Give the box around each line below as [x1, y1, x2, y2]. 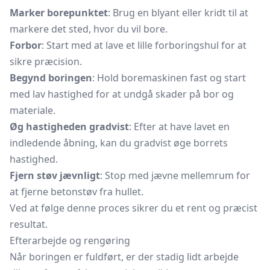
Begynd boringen [10, 71, 92, 84]
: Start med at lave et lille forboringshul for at [42, 39, 246, 52]
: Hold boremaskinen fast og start [92, 71, 246, 84]
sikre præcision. [10, 55, 82, 68]
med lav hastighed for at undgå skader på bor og [10, 87, 234, 101]
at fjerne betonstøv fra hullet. [10, 185, 143, 198]
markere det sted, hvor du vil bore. [10, 22, 168, 36]
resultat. [10, 218, 48, 231]
